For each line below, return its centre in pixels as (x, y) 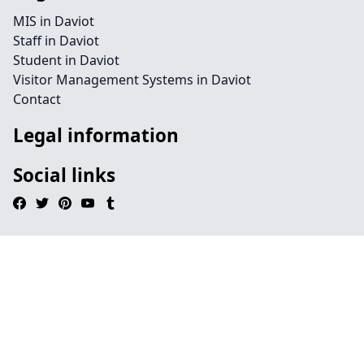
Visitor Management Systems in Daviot (132, 80)
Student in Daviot (66, 60)
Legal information (96, 135)
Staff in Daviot (56, 41)
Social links (64, 175)
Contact (37, 99)
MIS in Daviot (54, 21)
